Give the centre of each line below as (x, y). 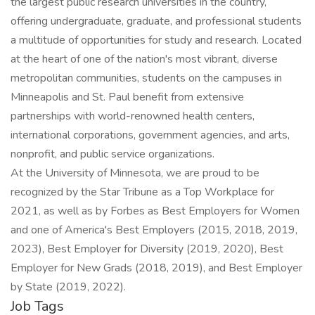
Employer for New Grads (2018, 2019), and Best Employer (156, 268)
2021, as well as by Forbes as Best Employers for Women (155, 211)
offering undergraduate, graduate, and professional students (156, 21)
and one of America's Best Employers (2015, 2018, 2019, (154, 230)
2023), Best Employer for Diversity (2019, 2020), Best (147, 249)
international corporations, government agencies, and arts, (150, 135)
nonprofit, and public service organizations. (112, 154)
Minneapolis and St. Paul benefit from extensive (127, 97)
